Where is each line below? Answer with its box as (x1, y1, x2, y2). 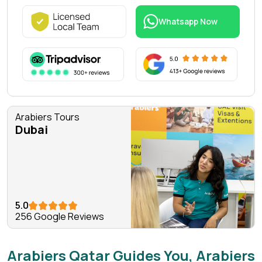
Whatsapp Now (158, 15, 218, 27)
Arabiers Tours (15, 111, 80, 124)
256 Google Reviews (15, 210, 104, 223)
